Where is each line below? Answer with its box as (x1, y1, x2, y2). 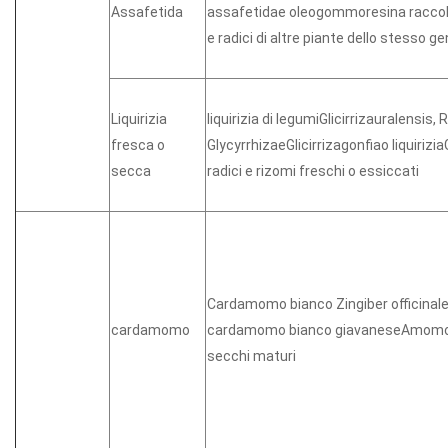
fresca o (111, 136, 165, 153)
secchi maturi (207, 347, 296, 364)
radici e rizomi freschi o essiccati (207, 162, 419, 179)
